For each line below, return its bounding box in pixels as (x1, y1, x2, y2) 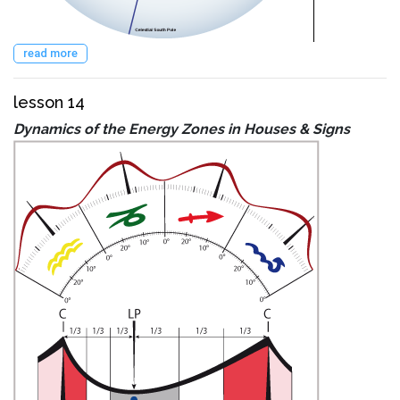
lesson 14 (13, 92, 85, 112)
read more (23, 46, 78, 60)
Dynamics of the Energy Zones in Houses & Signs (13, 120, 350, 137)
